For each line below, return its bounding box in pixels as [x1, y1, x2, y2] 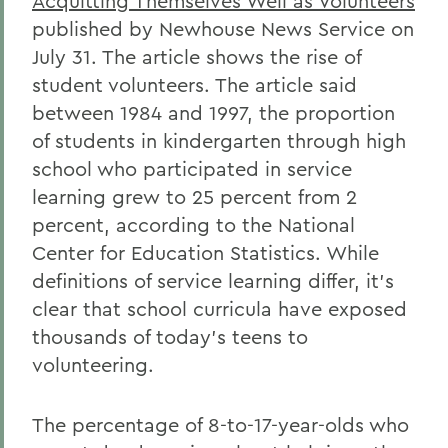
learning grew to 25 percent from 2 [32, 184, 357, 209]
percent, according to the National [32, 212, 355, 237]
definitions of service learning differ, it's [32, 268, 394, 293]
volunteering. [32, 352, 154, 377]
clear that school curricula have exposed [32, 296, 407, 321]
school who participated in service [32, 156, 352, 181]
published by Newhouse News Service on [32, 16, 414, 41]
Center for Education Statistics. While [32, 240, 379, 265]
